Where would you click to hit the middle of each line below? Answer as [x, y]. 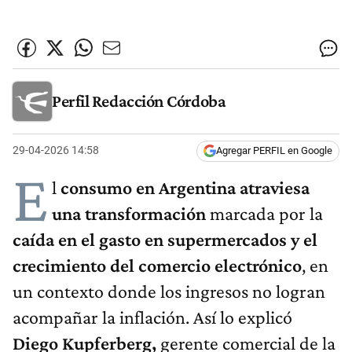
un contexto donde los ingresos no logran [169, 291]
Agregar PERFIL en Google [274, 151]
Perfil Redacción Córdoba [139, 101]
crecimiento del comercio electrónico [157, 266]
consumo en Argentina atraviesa [185, 188]
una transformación [131, 214]
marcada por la [266, 214]
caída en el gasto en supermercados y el [165, 240]
